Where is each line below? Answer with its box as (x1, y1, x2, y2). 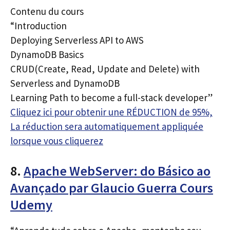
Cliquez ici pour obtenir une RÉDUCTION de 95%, (10, 105, 213, 118)
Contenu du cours (10, 5, 84, 17)
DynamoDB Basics (10, 48, 84, 61)
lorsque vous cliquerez (10, 134, 103, 147)
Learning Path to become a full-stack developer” (10, 91, 213, 104)
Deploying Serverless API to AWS (10, 33, 144, 46)
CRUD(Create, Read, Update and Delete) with (10, 62, 200, 75)
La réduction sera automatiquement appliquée (10, 120, 203, 132)
